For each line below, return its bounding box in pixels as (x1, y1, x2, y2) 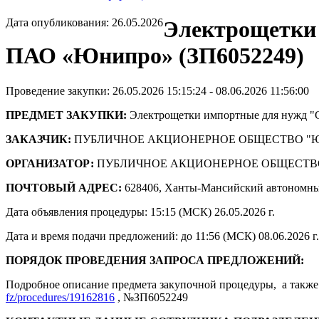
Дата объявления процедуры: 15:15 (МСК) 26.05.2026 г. (6, 205, 275, 218)
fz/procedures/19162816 (6, 291, 115, 303)
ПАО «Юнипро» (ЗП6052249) (6, 43, 304, 69)
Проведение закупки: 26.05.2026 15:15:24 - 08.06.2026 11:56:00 (6, 84, 309, 97)
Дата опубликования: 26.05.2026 (6, 16, 163, 29)
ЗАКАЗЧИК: (6, 132, 71, 145)
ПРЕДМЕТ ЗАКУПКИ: (6, 108, 127, 121)
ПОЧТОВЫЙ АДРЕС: (6, 181, 122, 194)
